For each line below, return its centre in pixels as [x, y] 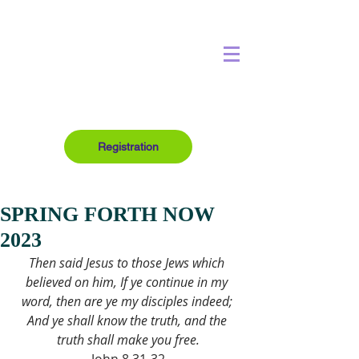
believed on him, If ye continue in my [128, 282]
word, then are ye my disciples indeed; [128, 301]
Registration [128, 147]
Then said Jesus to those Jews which [128, 263]
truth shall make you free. [128, 340]
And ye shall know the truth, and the [128, 321]
